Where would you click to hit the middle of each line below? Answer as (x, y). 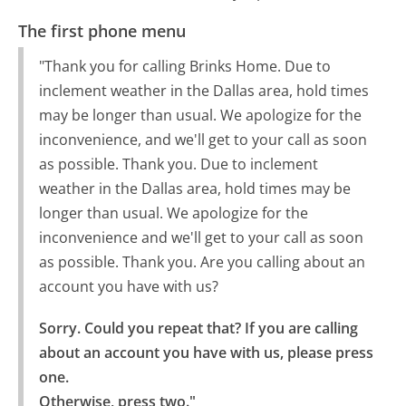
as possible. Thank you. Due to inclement (178, 164)
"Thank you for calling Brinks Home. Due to (184, 67)
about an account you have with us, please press (206, 353)
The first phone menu (102, 30)
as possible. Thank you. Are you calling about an (202, 262)
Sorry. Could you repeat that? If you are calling (198, 329)
